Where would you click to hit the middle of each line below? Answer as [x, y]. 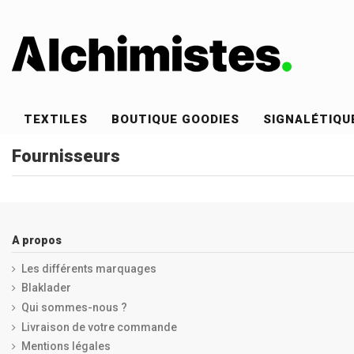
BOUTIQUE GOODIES [176, 120]
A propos [37, 240]
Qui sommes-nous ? [74, 307]
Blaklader [46, 288]
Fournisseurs [66, 156]
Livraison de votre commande [99, 327]
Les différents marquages [89, 268]
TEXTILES [56, 120]
